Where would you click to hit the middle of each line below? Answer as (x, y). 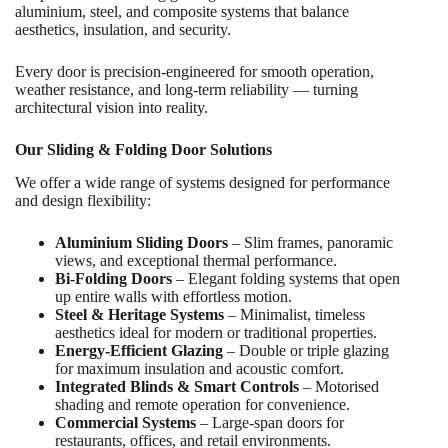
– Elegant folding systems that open (286, 278)
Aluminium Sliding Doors (141, 242)
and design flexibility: (83, 200)
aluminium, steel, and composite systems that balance (182, 12)
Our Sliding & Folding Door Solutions (143, 150)
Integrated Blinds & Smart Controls (177, 386)
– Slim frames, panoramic (310, 242)
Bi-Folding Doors (113, 278)
